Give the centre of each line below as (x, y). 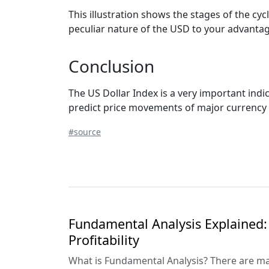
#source (85, 131)
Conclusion (111, 66)
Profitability (104, 240)
